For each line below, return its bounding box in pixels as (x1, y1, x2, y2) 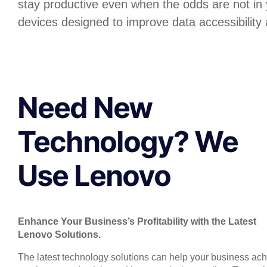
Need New (18, 89, 153, 125)
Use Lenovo (18, 157, 171, 193)
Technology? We (18, 123, 238, 159)
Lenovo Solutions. (18, 229, 101, 240)
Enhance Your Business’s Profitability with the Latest (18, 216, 256, 226)
